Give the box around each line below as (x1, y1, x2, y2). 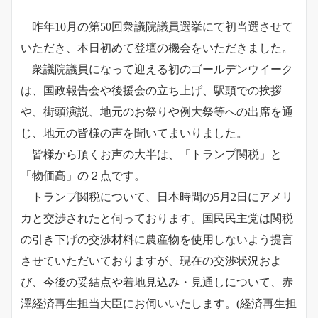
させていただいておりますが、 (21, 255, 180, 268)
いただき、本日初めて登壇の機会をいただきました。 (21, 42, 293, 55)
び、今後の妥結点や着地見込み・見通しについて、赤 (21, 276, 293, 289)
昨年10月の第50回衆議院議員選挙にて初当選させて (21, 21, 293, 33)
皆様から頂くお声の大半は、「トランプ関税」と (21, 148, 282, 161)
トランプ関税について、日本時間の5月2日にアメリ (21, 191, 293, 204)
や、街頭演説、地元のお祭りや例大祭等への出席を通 (21, 106, 293, 119)
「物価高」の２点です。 (21, 170, 146, 182)
